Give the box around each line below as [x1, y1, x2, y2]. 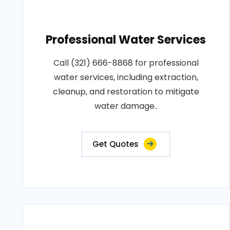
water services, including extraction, [53, 71, 198, 83]
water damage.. [94, 100, 158, 112]
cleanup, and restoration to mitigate [52, 86, 199, 98]
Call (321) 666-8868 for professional [53, 57, 199, 69]
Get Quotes [92, 139, 139, 149]
